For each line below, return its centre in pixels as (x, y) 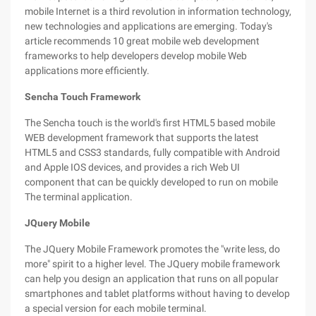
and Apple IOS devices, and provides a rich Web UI (132, 167)
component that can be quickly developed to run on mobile (151, 182)
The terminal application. (79, 197)
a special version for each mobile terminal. (116, 308)
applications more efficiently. (87, 71)
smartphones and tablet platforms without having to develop (157, 293)
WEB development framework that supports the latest (142, 138)
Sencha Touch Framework (83, 97)
